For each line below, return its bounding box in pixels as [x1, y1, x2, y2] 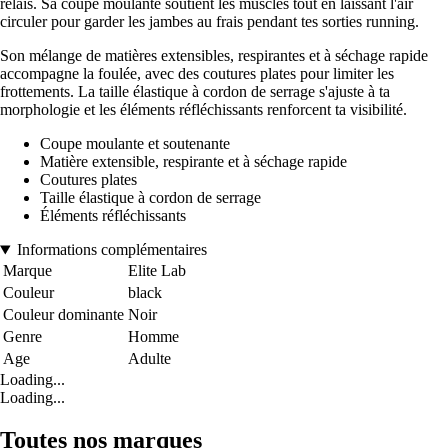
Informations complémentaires [16, 241, 207, 259]
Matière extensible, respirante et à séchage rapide [40, 153, 347, 171]
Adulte [128, 350, 171, 368]
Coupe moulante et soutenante [40, 135, 230, 153]
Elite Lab [128, 262, 186, 280]
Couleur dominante [3, 306, 124, 324]
